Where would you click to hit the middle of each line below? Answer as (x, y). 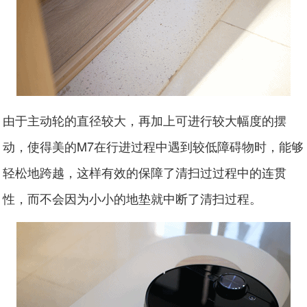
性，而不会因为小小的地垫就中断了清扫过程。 (133, 198)
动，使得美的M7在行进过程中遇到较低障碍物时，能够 (153, 146)
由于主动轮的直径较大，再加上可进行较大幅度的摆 (145, 120)
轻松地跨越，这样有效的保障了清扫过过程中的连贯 (145, 172)
